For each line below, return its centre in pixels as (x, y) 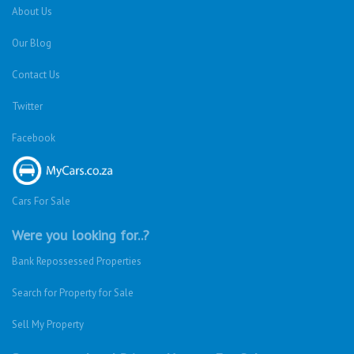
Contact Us (36, 75)
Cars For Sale (41, 201)
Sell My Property (48, 324)
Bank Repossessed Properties (77, 261)
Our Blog (32, 43)
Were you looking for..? (81, 235)
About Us (32, 11)
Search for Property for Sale (73, 293)
